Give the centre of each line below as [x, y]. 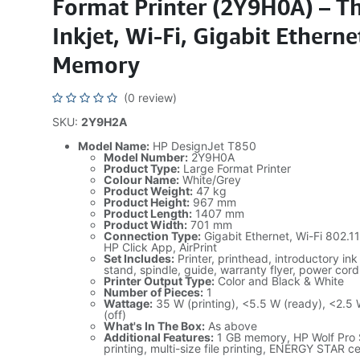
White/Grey [210, 180]
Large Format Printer [235, 168]
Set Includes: [139, 258]
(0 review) [150, 98]
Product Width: [145, 225]
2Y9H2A [104, 122]
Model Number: [145, 157]
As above [231, 326]
